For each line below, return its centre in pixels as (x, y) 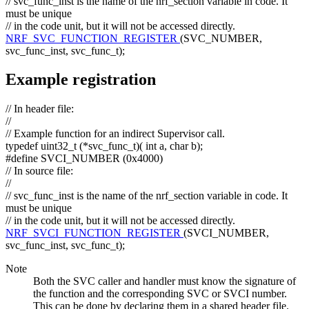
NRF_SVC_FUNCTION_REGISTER (93, 38)
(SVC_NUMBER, (221, 38)
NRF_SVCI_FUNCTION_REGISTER (94, 233)
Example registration (81, 80)
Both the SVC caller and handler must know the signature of (165, 281)
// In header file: (40, 109)
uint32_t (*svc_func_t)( (93, 146)
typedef (23, 146)
